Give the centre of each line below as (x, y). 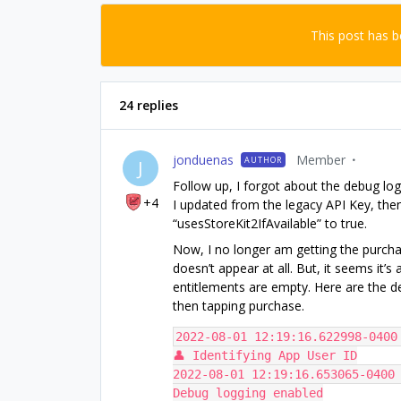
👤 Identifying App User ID (265, 355)
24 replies (149, 105)
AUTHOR (263, 160)
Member (321, 160)
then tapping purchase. (239, 306)
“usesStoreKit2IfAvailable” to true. (270, 223)
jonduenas (203, 160)
